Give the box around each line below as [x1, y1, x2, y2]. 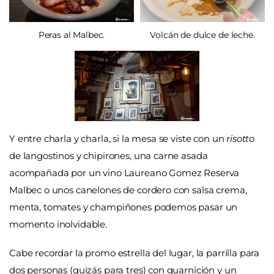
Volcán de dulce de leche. [150, 29, 255, 40]
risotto [226, 132, 255, 144]
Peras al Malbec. [38, 29, 105, 40]
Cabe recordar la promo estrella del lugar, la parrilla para [9, 247, 260, 259]
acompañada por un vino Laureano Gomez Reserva [9, 166, 240, 179]
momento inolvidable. [9, 218, 108, 230]
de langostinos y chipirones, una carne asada [9, 149, 208, 161]
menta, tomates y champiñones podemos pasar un [9, 201, 238, 213]
